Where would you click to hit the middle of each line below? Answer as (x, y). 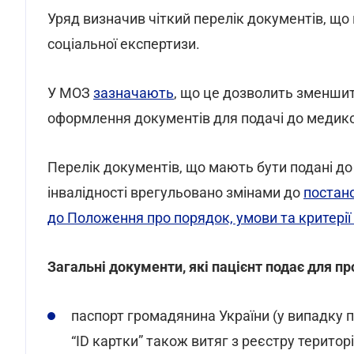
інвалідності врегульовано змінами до (175, 192)
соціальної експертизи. (124, 44)
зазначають (134, 93)
